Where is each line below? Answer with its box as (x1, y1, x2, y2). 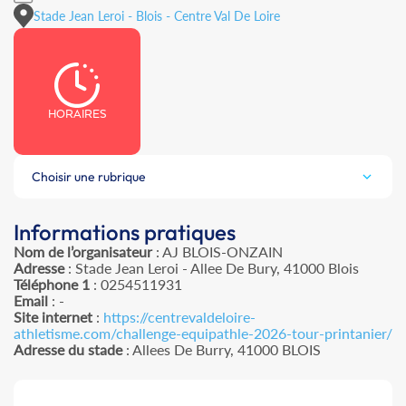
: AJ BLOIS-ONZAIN (152, 243, 283, 261)
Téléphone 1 (14, 275, 90, 294)
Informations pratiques (14, 218, 236, 246)
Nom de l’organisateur (14, 243, 152, 261)
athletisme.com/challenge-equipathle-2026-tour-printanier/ (14, 324, 392, 343)
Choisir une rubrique (32, 169, 146, 186)
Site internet (14, 308, 92, 326)
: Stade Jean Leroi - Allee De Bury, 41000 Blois (64, 259, 359, 277)
